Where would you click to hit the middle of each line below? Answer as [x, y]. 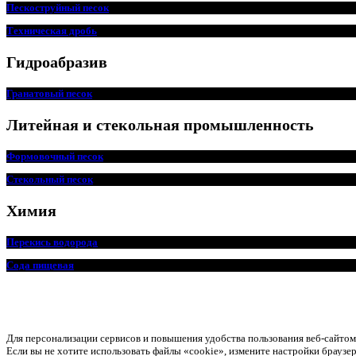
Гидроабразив [57, 62]
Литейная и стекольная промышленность [160, 124]
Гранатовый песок [49, 93]
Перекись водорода [52, 242]
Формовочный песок [55, 156]
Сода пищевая [40, 265]
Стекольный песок [50, 179]
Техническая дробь [52, 30]
